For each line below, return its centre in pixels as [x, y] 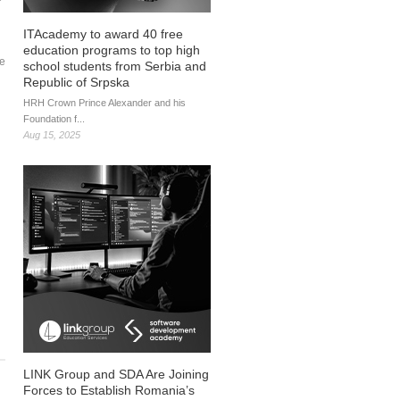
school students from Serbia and [115, 66]
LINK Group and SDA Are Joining [116, 374]
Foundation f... [54, 119]
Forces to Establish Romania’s [109, 390]
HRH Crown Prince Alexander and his [104, 103]
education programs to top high [112, 50]
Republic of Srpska [76, 82]
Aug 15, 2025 [52, 135]
